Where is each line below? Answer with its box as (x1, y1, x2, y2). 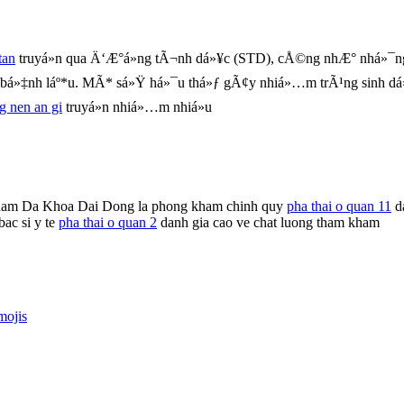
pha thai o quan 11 (287, 197, 391, 214)
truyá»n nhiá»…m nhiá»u (62, 98, 212, 115)
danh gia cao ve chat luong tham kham (157, 214, 380, 230)
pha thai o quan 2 (59, 214, 157, 230)
